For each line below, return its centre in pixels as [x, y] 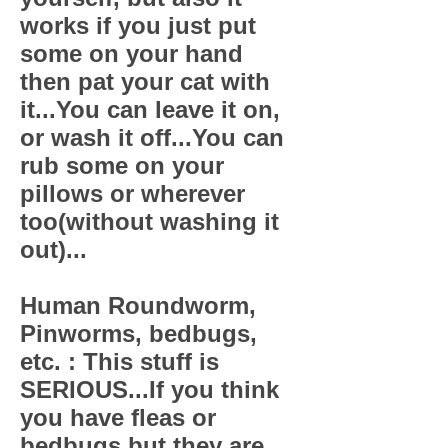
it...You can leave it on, [150, 109]
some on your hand [131, 53]
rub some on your [122, 165]
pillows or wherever [132, 193]
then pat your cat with [145, 81]
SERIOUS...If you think [149, 389]
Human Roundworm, [138, 305]
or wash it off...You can [152, 137]
